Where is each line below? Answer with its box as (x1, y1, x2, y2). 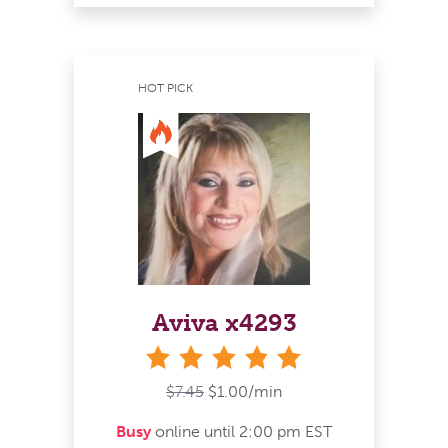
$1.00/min (208, 382, 282, 402)
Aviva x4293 (151, 307, 297, 337)
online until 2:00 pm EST (151, 422, 332, 442)
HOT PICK (138, 80, 193, 95)
